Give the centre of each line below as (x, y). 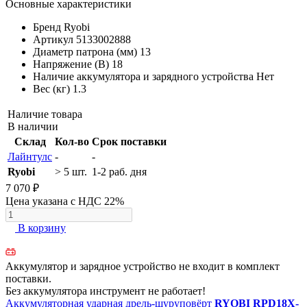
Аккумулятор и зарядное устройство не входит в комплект (143, 266)
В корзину (42, 228)
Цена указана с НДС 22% (65, 201)
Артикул (53, 39)
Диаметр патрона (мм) (85, 51)
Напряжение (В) (71, 64)
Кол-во (72, 141)
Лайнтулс (30, 156)
